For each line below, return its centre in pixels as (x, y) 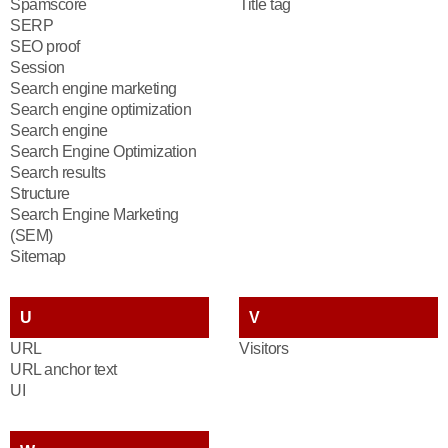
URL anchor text (63, 369)
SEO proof (45, 46)
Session (37, 67)
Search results (57, 172)
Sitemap (38, 256)
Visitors (263, 348)
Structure (40, 193)
